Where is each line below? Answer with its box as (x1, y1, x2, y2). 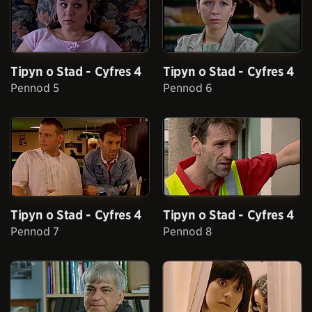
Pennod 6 (163, 81, 212, 95)
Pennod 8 (163, 225, 212, 239)
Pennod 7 (10, 225, 59, 239)
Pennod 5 (10, 81, 59, 95)
